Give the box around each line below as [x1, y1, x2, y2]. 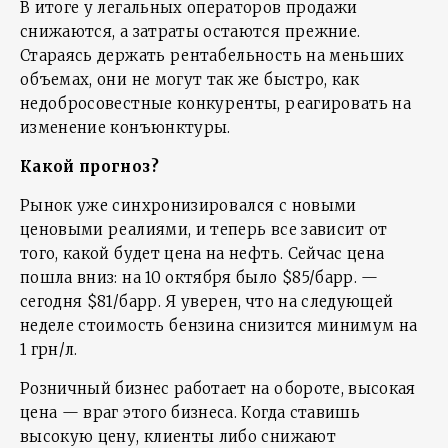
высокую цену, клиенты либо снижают [20, 427, 336, 446]
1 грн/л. [20, 340, 78, 359]
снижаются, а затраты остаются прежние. [20, 22, 361, 41]
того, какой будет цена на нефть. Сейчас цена [20, 244, 385, 263]
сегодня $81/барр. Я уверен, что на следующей [20, 292, 394, 311]
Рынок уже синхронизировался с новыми [20, 196, 357, 215]
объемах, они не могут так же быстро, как [20, 70, 360, 89]
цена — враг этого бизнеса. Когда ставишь [20, 403, 360, 422]
